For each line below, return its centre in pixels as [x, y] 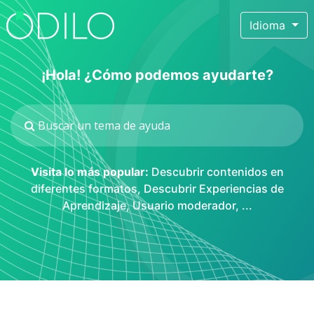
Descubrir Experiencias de [213, 189]
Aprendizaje [94, 205]
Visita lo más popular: [89, 172]
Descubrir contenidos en [217, 172]
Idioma [269, 25]
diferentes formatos [84, 189]
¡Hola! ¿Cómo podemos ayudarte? [157, 75]
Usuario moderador [184, 205]
